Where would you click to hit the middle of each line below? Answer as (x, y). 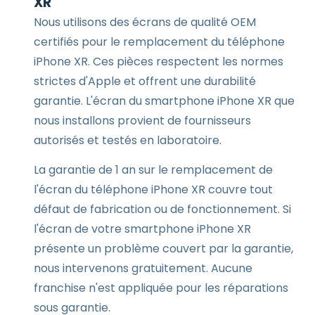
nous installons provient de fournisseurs (142, 121)
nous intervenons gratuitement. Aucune (143, 268)
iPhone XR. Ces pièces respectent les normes (159, 62)
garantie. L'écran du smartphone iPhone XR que (164, 101)
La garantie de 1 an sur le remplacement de (153, 170)
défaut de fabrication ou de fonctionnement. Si (162, 209)
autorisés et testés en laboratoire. (128, 140)
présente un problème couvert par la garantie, (163, 249)
